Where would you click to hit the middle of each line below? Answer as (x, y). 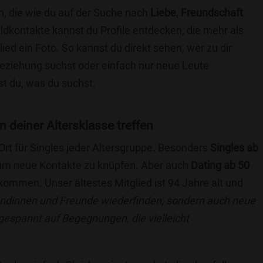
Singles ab (234, 148)
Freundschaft (212, 13)
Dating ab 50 (220, 165)
